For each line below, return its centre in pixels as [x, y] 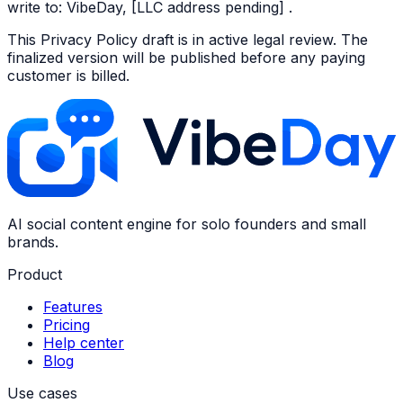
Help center [84, 342]
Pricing [67, 324]
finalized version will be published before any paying [186, 57]
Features [73, 306]
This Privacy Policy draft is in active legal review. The [188, 39]
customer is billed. [68, 75]
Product [35, 274]
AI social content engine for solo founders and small [187, 224]
